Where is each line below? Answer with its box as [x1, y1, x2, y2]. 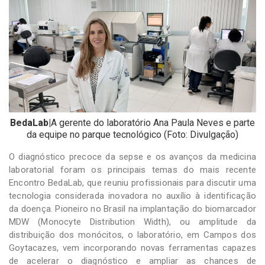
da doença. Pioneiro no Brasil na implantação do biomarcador [9, 203, 256, 214]
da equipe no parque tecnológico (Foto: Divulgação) [27, 128, 238, 140]
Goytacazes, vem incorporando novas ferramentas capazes [9, 242, 256, 253]
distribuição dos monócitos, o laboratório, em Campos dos [9, 229, 256, 240]
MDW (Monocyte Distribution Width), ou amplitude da [9, 216, 256, 227]
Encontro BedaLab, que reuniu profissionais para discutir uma [9, 177, 256, 188]
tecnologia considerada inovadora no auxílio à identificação [9, 190, 256, 201]
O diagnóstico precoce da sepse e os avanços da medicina [9, 151, 256, 162]
